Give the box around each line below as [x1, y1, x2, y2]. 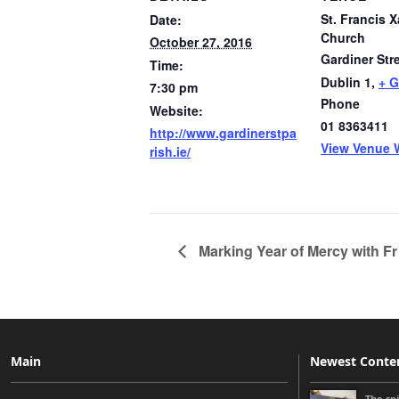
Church [321, 28, 365, 46]
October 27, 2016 [150, 33, 252, 51]
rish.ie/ [150, 142, 191, 160]
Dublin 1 [321, 73, 371, 91]
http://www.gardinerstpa [150, 124, 297, 142]
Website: [150, 102, 203, 119]
